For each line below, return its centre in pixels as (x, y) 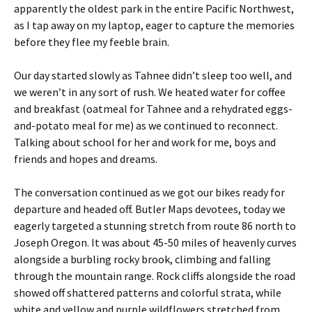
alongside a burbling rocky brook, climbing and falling (142, 259)
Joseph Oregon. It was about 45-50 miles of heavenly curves (155, 242)
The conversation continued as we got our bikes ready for (149, 192)
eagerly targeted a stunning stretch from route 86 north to (155, 225)
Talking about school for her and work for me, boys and (145, 142)
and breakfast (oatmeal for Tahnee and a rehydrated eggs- (153, 108)
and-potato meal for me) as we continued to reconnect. (146, 125)
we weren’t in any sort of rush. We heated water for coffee (150, 92)
